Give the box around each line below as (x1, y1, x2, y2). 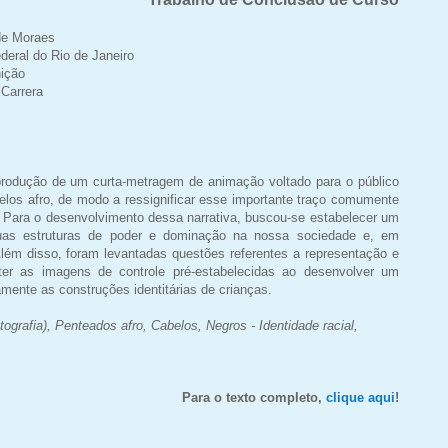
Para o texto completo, (182, 389, 326, 405)
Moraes (12, 29, 55, 45)
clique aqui (326, 389, 395, 405)
